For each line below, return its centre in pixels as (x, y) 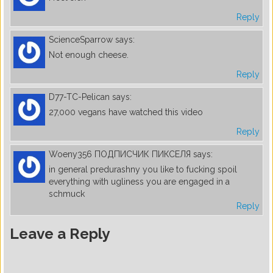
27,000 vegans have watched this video (126, 112)
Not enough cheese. (89, 55)
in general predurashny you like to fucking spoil (143, 169)
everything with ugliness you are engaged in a (139, 181)
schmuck (67, 193)
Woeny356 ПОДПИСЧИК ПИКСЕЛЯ (120, 154)
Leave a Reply (60, 233)
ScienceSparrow (81, 39)
